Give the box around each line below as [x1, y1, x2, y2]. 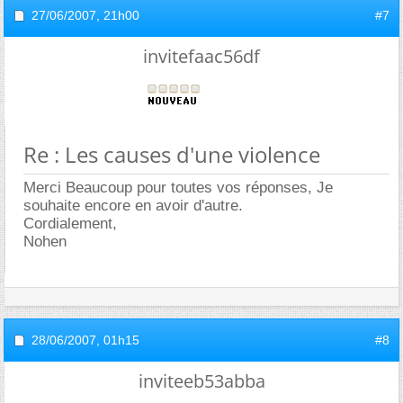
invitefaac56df [143, 43, 260, 68]
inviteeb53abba [138, 368, 265, 393]
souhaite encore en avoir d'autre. [23, 196, 243, 214]
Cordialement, [23, 214, 117, 232]
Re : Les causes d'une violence [23, 139, 320, 169]
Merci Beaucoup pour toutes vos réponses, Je [23, 178, 333, 196]
